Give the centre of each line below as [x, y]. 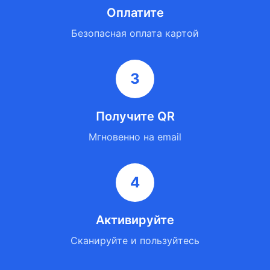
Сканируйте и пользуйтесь [135, 240]
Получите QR [135, 116]
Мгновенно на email [135, 137]
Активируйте [135, 220]
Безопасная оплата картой [135, 33]
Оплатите [135, 13]
